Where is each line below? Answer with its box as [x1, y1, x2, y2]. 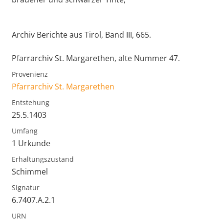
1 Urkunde [12, 138, 50, 149]
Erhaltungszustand [12, 154, 74, 164]
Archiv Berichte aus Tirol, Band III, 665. [12, 29, 151, 41]
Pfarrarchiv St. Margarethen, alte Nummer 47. [12, 53, 180, 64]
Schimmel [12, 166, 48, 177]
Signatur [12, 183, 40, 193]
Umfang [12, 126, 38, 136]
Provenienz [12, 69, 48, 79]
